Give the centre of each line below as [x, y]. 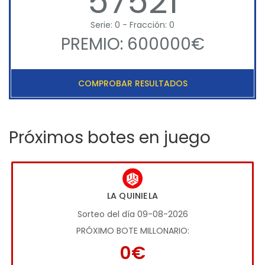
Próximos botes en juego [110, 138]
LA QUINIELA [132, 196]
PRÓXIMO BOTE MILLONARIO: [132, 231]
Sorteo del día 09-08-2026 [132, 214]
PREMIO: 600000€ [132, 44]
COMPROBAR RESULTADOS [132, 84]
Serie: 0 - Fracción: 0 [132, 25]
